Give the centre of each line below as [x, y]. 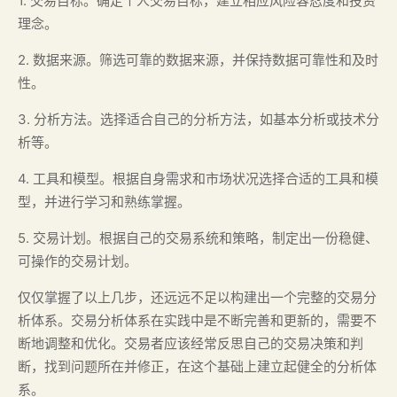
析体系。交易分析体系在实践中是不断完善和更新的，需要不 [197, 320]
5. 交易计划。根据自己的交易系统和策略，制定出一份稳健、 [198, 238]
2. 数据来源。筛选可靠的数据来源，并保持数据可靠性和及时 [198, 60]
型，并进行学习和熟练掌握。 [104, 202]
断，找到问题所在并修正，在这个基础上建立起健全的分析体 [197, 366]
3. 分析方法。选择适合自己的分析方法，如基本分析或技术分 [198, 119]
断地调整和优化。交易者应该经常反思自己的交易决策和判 [191, 343]
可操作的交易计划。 [78, 261]
